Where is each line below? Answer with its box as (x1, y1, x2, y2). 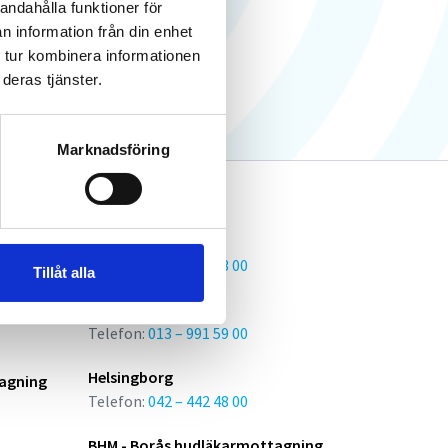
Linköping (88, 299, 158, 319)
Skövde (88, 231, 140, 251)
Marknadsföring (57, 140, 170, 158)
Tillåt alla (32, 263, 95, 281)
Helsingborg (88, 367, 173, 387)
